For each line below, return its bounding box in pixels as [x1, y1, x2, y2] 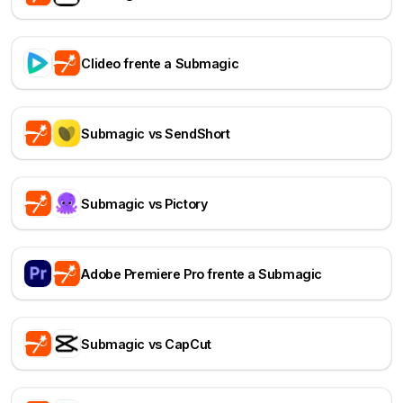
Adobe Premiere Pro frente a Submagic [81, 265, 322, 282]
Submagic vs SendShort [81, 125, 230, 141]
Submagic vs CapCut [81, 336, 211, 352]
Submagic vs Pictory [81, 195, 208, 211]
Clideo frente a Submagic [81, 55, 239, 71]
